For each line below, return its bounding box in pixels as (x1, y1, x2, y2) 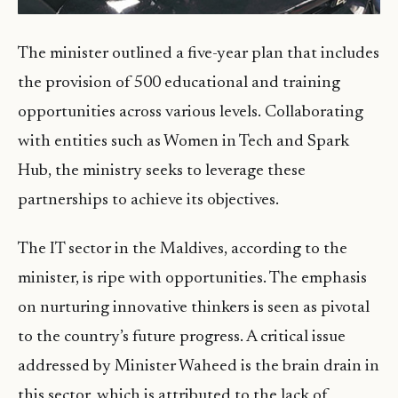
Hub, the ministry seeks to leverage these (18, 163, 306, 180)
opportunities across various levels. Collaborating (18, 104, 363, 122)
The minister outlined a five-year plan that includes (18, 45, 379, 63)
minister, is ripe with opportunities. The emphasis (18, 270, 367, 288)
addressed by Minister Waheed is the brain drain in (18, 358, 379, 376)
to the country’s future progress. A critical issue (18, 329, 346, 346)
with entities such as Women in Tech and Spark (18, 133, 349, 151)
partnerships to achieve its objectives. (18, 192, 279, 210)
